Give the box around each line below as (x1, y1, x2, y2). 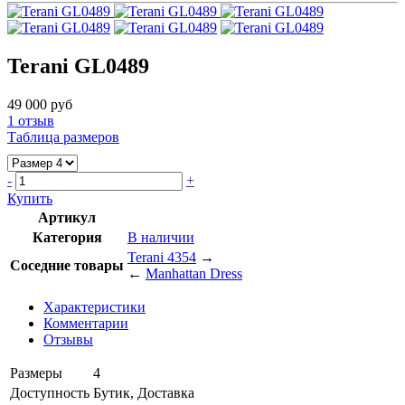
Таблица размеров (7, 128, 119, 145)
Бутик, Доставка (93, 384, 194, 400)
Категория (32, 229, 102, 245)
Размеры (10, 364, 62, 381)
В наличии (127, 229, 194, 245)
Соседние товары (10, 257, 124, 273)
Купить (7, 190, 52, 206)
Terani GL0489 (7, 53, 149, 78)
